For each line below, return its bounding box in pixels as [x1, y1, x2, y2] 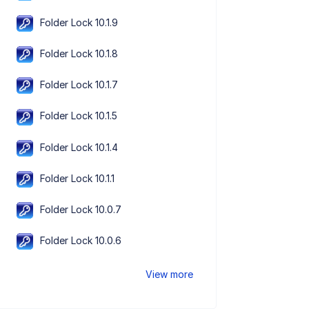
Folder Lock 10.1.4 [40, 141, 119, 153]
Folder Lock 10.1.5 [40, 110, 118, 122]
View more [146, 268, 194, 281]
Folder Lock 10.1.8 [40, 48, 119, 60]
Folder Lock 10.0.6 [40, 235, 122, 247]
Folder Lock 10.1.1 [40, 172, 115, 184]
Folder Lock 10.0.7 [40, 203, 122, 215]
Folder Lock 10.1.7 [40, 79, 119, 91]
